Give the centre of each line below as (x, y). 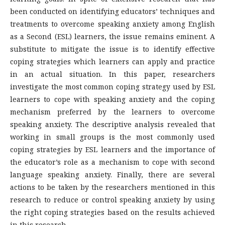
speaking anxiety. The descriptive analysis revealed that (113, 125)
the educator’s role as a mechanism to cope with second (113, 162)
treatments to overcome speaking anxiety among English (113, 24)
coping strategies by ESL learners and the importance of (113, 150)
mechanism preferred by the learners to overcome (113, 112)
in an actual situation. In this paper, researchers (113, 74)
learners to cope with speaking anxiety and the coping (113, 99)
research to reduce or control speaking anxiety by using (113, 200)
